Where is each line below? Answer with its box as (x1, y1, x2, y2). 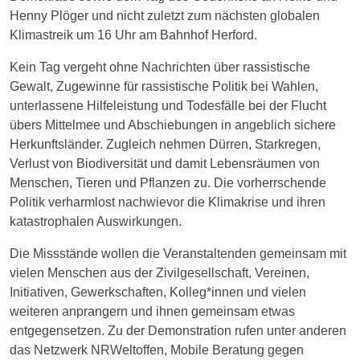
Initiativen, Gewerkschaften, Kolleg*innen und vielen (10, 284, 306, 299)
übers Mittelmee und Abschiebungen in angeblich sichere (10, 117, 336, 132)
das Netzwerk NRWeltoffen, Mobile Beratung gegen (10, 342, 304, 357)
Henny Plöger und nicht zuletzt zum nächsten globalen (10, 8, 320, 22)
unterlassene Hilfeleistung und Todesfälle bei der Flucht (10, 98, 326, 112)
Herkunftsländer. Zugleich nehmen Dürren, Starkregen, (10, 137, 321, 151)
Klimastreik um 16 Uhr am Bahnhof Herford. (10, 27, 257, 42)
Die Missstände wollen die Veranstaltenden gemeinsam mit (10, 246, 346, 260)
